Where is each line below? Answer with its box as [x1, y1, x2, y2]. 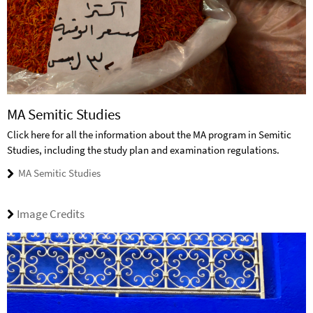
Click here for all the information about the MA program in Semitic [7, 127, 291, 141]
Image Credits [17, 206, 85, 222]
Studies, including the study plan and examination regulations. [7, 143, 279, 156]
